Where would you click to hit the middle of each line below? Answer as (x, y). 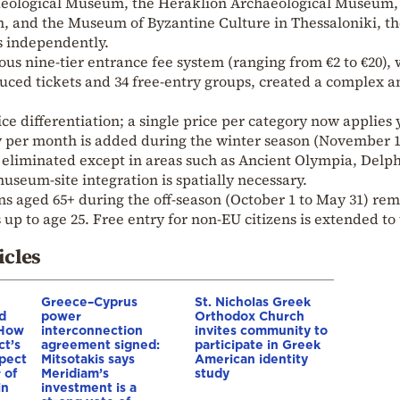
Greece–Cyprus (89, 301)
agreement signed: (100, 344)
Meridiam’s (75, 372)
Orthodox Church (250, 315)
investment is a (89, 387)
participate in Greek (258, 344)
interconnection (92, 329)
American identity (251, 358)
